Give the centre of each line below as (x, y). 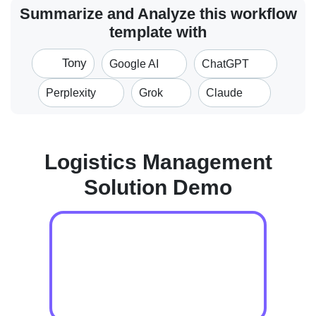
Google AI (135, 63)
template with (158, 32)
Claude (226, 93)
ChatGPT (226, 63)
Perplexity (72, 93)
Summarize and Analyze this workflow (158, 14)
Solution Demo (158, 187)
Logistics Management (158, 162)
